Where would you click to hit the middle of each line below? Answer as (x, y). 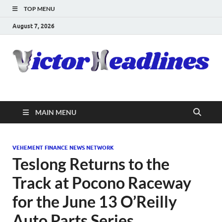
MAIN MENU (56, 112)
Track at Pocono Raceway (102, 182)
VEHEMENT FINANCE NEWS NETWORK (63, 147)
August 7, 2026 (33, 26)
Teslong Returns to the (91, 164)
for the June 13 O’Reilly (95, 201)
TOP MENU (39, 9)
